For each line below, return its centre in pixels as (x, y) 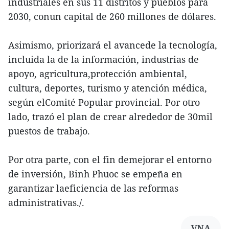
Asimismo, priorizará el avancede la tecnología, (113, 45)
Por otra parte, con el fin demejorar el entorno (110, 160)
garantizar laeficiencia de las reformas (93, 188)
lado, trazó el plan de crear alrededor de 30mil (110, 117)
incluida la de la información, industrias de (104, 60)
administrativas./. (46, 203)
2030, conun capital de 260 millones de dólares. (112, 17)
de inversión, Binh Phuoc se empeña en (95, 174)
